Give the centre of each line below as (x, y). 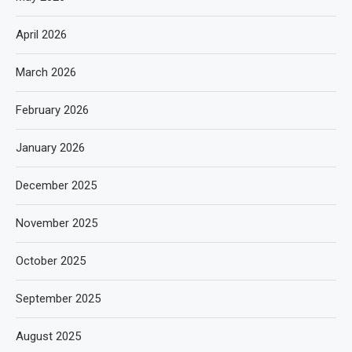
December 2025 (56, 185)
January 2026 (50, 148)
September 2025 (58, 299)
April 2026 (41, 35)
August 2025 (48, 336)
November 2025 (57, 223)
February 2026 (52, 110)
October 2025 (51, 261)
